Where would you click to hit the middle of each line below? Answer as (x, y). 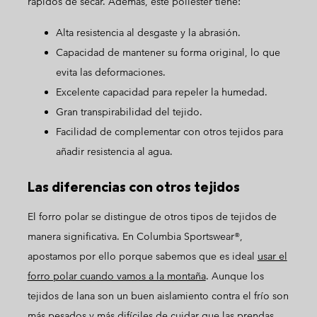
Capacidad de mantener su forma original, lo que (168, 52)
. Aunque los (235, 276)
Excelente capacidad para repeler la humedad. (161, 92)
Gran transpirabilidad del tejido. (129, 112)
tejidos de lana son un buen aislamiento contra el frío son (158, 296)
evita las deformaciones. (110, 72)
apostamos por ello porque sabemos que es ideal (142, 256)
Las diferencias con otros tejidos (133, 186)
